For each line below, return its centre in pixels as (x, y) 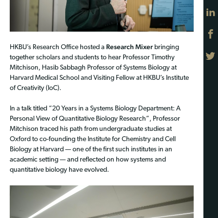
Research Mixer (129, 47)
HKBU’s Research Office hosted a (58, 48)
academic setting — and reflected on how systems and (88, 160)
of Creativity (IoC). (36, 89)
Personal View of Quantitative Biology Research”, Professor (95, 119)
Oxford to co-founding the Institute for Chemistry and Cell (93, 140)
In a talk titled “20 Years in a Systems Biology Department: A (95, 109)
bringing (166, 48)
